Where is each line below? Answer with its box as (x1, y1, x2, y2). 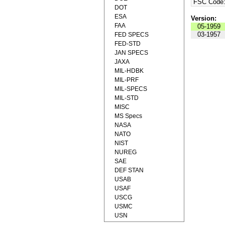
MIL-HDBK (115, 67, 144, 74)
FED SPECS (115, 31, 149, 38)
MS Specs (115, 113, 142, 120)
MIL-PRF (115, 76, 139, 83)
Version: (190, 15, 216, 23)
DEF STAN (115, 167, 144, 174)
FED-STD (115, 40, 141, 47)
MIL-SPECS (115, 85, 147, 92)
